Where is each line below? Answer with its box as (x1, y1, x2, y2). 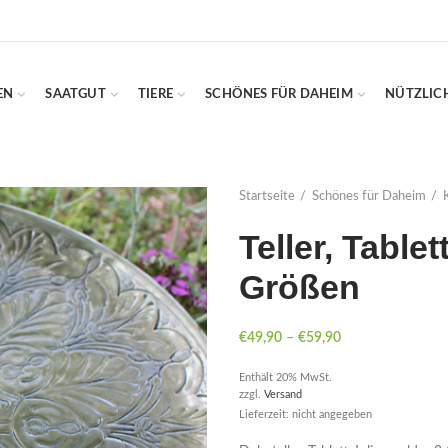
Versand (264, 389, 302, 400)
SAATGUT (45, 88, 106, 101)
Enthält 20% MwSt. (239, 372, 332, 383)
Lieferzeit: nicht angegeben (239, 409, 372, 420)
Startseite (239, 190, 295, 203)
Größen (239, 268, 360, 306)
